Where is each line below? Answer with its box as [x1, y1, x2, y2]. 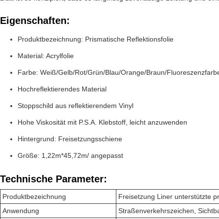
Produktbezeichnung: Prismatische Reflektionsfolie [18, 35, 174, 43]
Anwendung [2, 207, 39, 215]
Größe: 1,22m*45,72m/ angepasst [18, 152, 123, 159]
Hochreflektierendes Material [18, 85, 107, 93]
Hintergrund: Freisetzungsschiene [18, 135, 122, 143]
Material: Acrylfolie [18, 52, 74, 60]
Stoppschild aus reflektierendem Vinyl [18, 102, 133, 109]
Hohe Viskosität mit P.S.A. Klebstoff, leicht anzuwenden [18, 118, 187, 126]
